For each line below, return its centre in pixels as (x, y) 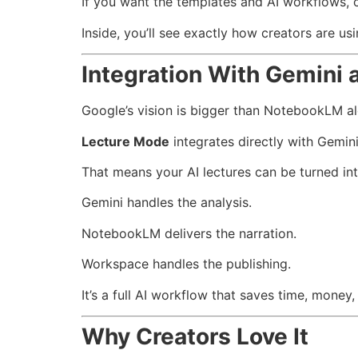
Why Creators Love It (195, 336)
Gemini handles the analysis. (167, 203)
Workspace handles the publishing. (186, 264)
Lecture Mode (125, 141)
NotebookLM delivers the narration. (189, 233)
